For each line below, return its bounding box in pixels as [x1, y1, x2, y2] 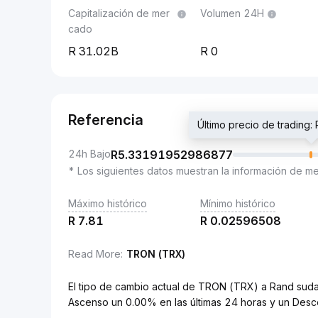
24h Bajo [68, 148, 111, 160]
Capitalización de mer [68, 7, 170, 19]
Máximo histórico [68, 197, 147, 209]
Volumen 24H [200, 7, 264, 19]
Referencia [68, 111, 143, 128]
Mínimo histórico [200, 197, 275, 209]
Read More [68, 248, 121, 260]
